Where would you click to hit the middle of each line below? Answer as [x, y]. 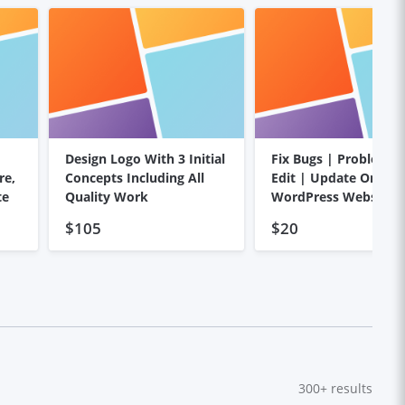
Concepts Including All [134, 177]
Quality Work [106, 196]
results [350, 389]
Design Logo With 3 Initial [145, 158]
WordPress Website [332, 196]
